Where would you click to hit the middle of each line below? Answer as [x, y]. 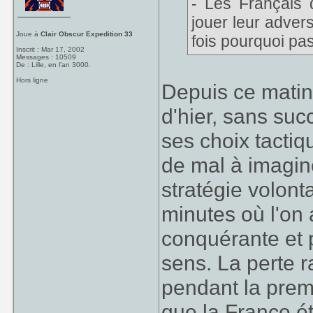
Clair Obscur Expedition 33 [87, 34]
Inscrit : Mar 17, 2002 [51, 49]
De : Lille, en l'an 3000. [54, 65]
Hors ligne [32, 80]
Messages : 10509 [46, 57]
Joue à [29, 34]
